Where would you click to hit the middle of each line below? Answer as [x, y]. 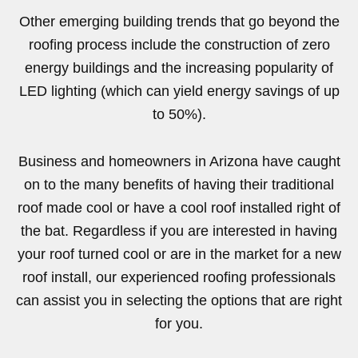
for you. [179, 323]
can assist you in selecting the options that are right [179, 300]
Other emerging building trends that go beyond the [179, 21]
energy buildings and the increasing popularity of [179, 68]
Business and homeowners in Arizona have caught [179, 161]
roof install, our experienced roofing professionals [179, 277]
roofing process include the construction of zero [179, 44]
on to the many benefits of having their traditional [179, 184]
